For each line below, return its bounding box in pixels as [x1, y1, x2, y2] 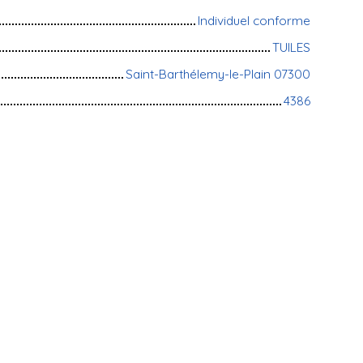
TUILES [272, 38, 310, 55]
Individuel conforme [198, 11, 310, 28]
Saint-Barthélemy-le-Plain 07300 [126, 65, 310, 82]
